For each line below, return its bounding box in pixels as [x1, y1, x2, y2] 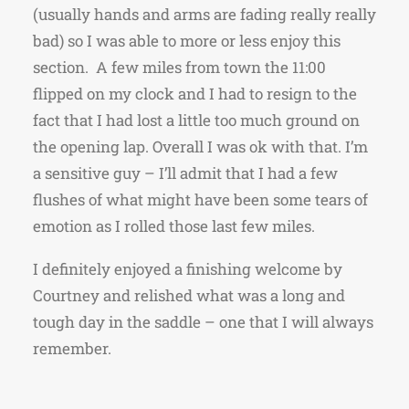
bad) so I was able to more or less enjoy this [33, 30, 341, 51]
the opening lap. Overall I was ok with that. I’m [33, 136, 368, 157]
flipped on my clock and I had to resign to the [33, 83, 357, 104]
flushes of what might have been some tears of [33, 189, 368, 210]
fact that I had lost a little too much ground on [33, 110, 360, 131]
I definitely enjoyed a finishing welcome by [33, 258, 342, 279]
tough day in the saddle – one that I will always [33, 311, 373, 332]
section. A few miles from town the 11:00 [33, 57, 326, 78]
